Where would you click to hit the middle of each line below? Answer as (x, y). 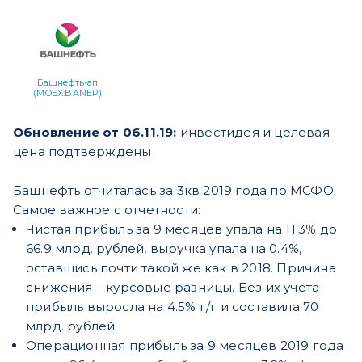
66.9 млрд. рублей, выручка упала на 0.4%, (164, 248)
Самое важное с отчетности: (107, 209)
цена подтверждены (82, 151)
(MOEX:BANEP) (68, 93)
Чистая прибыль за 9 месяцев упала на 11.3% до (181, 229)
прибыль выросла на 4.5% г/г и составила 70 (173, 306)
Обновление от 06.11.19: (97, 132)
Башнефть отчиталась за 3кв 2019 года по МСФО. (175, 190)
